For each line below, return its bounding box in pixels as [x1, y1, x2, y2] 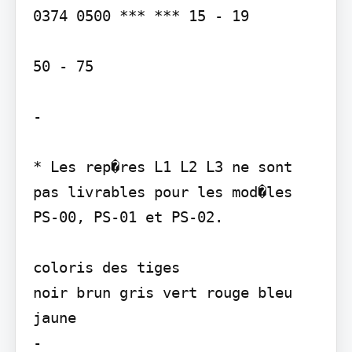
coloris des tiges [32, 258, 180, 276]
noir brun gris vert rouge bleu [32, 283, 292, 301]
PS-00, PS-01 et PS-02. [32, 207, 223, 225]
